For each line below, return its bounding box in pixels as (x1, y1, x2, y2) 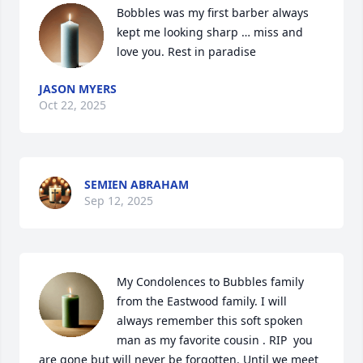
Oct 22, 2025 (39, 97, 106, 113)
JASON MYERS (39, 81, 117, 97)
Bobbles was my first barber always (117, 5, 309, 21)
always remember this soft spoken (117, 313, 303, 329)
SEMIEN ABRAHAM (84, 177, 189, 193)
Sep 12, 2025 (84, 193, 153, 209)
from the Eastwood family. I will (117, 293, 287, 310)
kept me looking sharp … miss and (117, 24, 303, 41)
